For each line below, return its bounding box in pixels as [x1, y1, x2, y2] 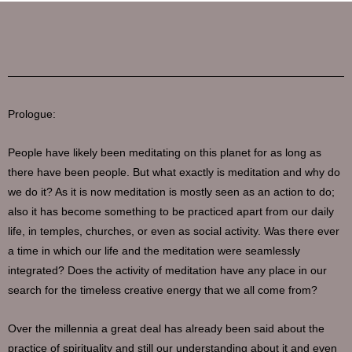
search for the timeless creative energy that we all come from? [8, 284, 317, 297]
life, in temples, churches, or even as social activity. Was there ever [8, 225, 339, 238]
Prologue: [8, 108, 56, 121]
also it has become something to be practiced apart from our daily [8, 206, 334, 218]
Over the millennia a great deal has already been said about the [8, 323, 324, 335]
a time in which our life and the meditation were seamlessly [8, 245, 300, 258]
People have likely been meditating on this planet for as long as [8, 147, 321, 159]
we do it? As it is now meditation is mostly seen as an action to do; [8, 186, 335, 199]
